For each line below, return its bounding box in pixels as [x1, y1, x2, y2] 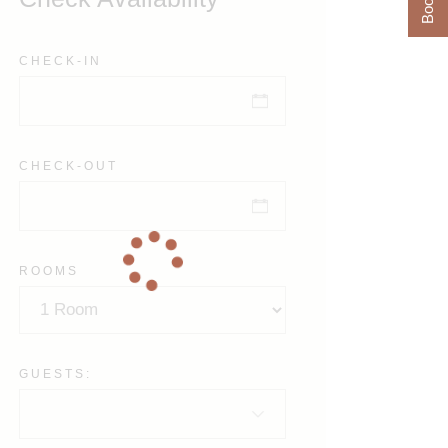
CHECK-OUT [19, 159, 119, 173]
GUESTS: [19, 367, 93, 381]
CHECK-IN [19, 54, 103, 68]
